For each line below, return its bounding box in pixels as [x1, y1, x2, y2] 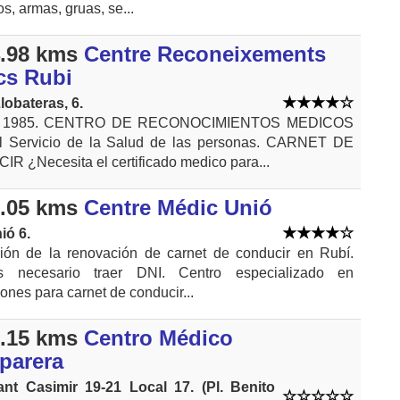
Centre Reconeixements [84, 42, 326, 67]
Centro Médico [84, 326, 233, 351]
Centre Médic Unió [84, 196, 272, 221]
